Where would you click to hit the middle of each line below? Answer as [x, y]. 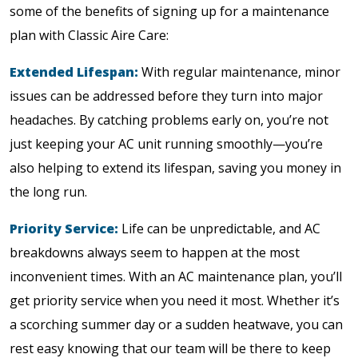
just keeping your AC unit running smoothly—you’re [166, 143]
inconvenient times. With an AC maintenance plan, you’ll [176, 276]
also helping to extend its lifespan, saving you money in [175, 167]
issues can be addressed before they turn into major [166, 95]
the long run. [48, 191]
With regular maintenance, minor [241, 72]
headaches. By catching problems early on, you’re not [169, 119]
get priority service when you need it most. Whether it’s [175, 300]
